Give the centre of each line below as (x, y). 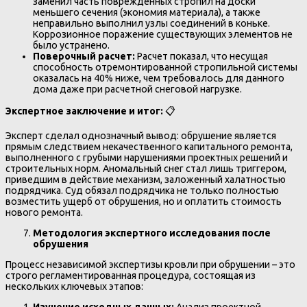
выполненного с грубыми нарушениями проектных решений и (147, 158)
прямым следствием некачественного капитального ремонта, (149, 147)
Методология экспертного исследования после (152, 233)
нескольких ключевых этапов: (74, 287)
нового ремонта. (44, 213)
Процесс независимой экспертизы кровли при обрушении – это (150, 265)
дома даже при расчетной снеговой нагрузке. (137, 89)
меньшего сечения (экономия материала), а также (147, 12)
